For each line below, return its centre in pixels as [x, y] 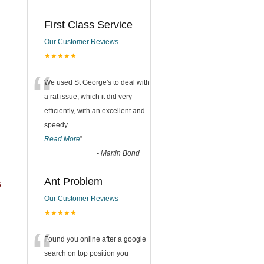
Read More [62, 139]
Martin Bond [120, 153]
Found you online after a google [95, 239]
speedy [56, 125]
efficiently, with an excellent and [95, 111]
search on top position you [86, 253]
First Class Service [88, 25]
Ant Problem [73, 181]
